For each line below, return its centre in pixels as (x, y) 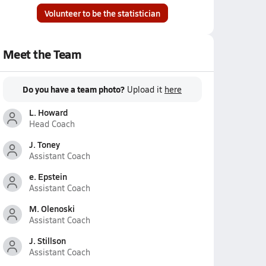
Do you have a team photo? (74, 89)
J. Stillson (47, 240)
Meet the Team (42, 54)
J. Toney (44, 144)
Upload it (146, 89)
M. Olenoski (52, 208)
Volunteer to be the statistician (102, 13)
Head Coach (52, 124)
